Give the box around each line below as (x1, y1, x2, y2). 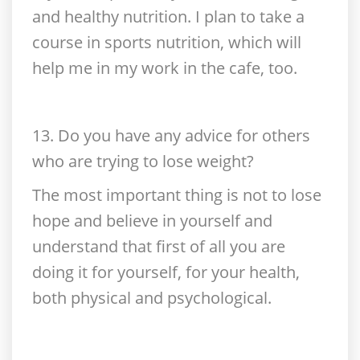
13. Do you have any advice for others (32, 125, 310, 146)
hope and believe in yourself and (32, 210, 272, 231)
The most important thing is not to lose (32, 184, 321, 206)
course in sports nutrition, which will (32, 31, 301, 53)
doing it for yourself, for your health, (32, 261, 300, 283)
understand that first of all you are (32, 235, 285, 257)
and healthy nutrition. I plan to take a (32, 6, 305, 27)
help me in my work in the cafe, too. (32, 57, 297, 79)
